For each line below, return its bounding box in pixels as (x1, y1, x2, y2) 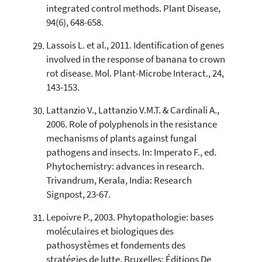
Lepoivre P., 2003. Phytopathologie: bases (46, 211, 213, 224)
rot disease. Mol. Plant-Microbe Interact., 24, (46, 67, 224, 80)
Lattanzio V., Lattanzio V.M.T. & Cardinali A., (46, 104, 219, 117)
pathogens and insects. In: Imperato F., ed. (46, 146, 216, 159)
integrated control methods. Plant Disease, (46, 2, 220, 15)
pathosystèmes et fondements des (46, 239, 185, 252)
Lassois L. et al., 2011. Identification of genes (46, 39, 224, 52)
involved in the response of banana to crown (46, 53, 225, 66)
